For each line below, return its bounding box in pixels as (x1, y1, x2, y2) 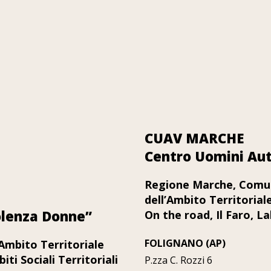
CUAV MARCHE (145, 129, 244, 148)
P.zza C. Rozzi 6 (145, 253, 212, 267)
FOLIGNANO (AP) (145, 237, 226, 250)
